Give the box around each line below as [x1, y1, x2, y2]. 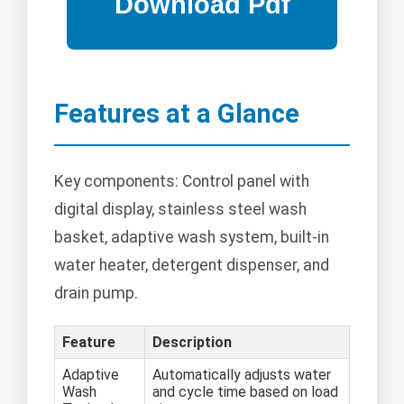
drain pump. [54, 284, 138, 303]
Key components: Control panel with [54, 172, 309, 191]
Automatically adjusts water [152, 366, 331, 384]
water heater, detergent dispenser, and [54, 256, 329, 275]
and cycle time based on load [152, 383, 338, 401]
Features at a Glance [54, 98, 299, 130]
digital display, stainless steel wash [54, 200, 307, 219]
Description [152, 334, 232, 352]
